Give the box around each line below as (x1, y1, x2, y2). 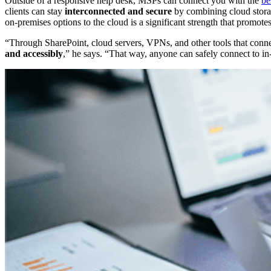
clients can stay (5, 5, 65, 16)
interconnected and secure (65, 5, 172, 16)
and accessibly (5, 48, 63, 59)
